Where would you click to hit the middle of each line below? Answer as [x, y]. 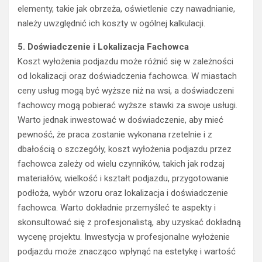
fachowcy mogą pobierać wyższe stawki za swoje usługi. [127, 106]
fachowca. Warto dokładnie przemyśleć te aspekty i [117, 208]
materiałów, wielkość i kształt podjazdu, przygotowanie [123, 179]
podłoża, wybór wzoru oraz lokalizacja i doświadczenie [123, 193]
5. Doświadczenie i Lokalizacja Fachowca [103, 47]
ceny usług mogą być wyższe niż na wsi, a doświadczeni [126, 91]
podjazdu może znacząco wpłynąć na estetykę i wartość [127, 252]
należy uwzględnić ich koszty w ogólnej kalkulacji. [111, 24]
